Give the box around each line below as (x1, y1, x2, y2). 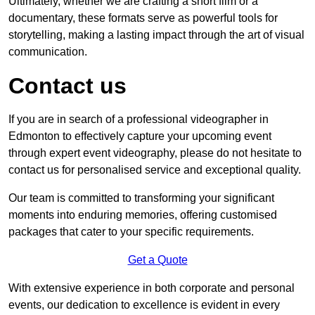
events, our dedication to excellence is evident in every (8, 299, 280, 311)
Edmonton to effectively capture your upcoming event (8, 130, 271, 142)
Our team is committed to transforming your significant (8, 192, 274, 204)
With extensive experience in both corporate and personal (8, 282, 295, 294)
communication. (8, 46, 87, 58)
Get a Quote (127, 254, 188, 266)
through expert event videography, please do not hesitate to (8, 147, 302, 159)
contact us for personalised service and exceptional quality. (8, 164, 301, 176)
